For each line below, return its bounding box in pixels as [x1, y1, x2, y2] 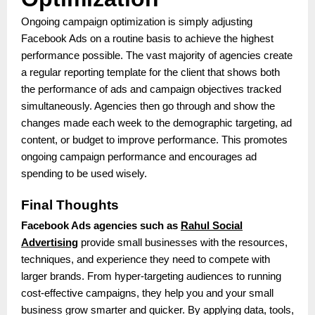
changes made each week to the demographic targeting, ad [21, 117, 292, 129]
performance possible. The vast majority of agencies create [21, 49, 292, 61]
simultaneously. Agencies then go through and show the [21, 100, 275, 112]
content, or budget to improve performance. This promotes [21, 134, 288, 146]
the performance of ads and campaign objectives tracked [21, 83, 281, 95]
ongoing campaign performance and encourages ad [21, 150, 257, 162]
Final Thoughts [21, 198, 119, 213]
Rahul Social [181, 220, 243, 232]
